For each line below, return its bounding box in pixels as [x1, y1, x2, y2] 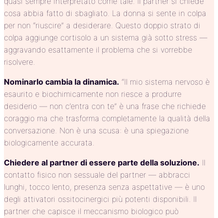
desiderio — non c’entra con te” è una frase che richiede [4, 101, 206, 111]
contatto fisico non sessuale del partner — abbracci [4, 170, 190, 180]
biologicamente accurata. [4, 138, 94, 148]
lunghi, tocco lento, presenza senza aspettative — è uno [4, 182, 205, 192]
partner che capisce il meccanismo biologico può [4, 206, 179, 217]
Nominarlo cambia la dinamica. [4, 77, 119, 87]
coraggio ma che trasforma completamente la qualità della [4, 113, 210, 124]
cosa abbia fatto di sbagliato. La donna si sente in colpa [4, 8, 206, 18]
